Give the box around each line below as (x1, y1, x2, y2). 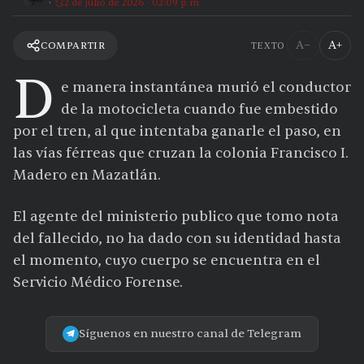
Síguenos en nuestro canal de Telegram (79, 327, 301, 341)
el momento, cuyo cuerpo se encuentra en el (13, 252, 320, 270)
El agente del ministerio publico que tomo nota (13, 208, 339, 226)
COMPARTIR (41, 38, 106, 52)
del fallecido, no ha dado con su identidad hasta (13, 230, 341, 248)
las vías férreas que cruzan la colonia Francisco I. (13, 145, 349, 162)
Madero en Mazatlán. (13, 167, 161, 184)
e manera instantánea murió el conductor (61, 79, 351, 97)
